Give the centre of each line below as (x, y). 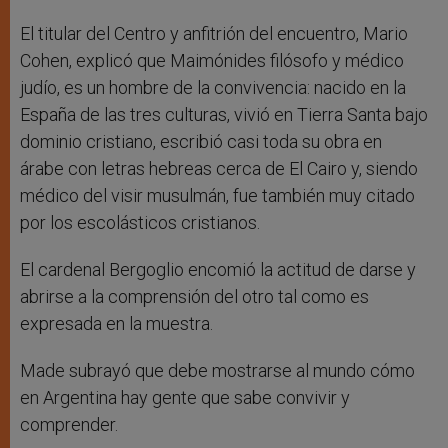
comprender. (69, 425)
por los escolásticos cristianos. (140, 223)
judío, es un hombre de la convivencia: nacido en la (213, 88)
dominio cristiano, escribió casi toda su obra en (201, 142)
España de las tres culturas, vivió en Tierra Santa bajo (224, 115)
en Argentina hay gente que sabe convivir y (185, 398)
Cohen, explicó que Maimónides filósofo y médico (212, 61)
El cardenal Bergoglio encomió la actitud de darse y (218, 270)
